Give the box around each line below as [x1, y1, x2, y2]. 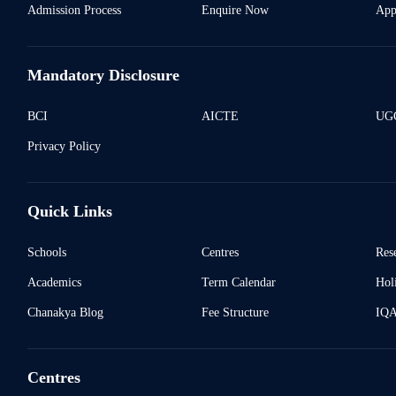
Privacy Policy [27, 139, 101, 154]
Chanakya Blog [27, 305, 103, 320]
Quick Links [27, 202, 112, 221]
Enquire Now [201, 3, 269, 18]
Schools [27, 245, 66, 260]
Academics [27, 275, 81, 290]
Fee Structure [201, 305, 269, 320]
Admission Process [27, 3, 121, 18]
